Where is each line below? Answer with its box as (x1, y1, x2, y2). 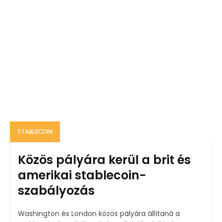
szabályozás (18, 182, 95, 199)
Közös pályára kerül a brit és (18, 151, 191, 168)
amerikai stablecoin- (18, 166, 146, 183)
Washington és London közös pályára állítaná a (18, 208, 180, 219)
